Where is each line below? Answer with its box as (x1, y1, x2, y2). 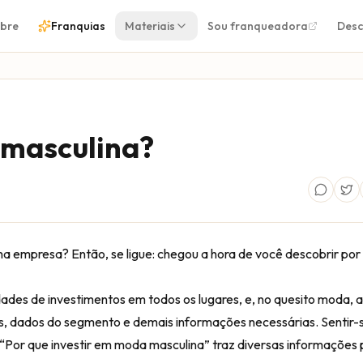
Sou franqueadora (207, 19, 309, 33)
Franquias (51, 19, 106, 33)
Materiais (125, 19, 176, 33)
